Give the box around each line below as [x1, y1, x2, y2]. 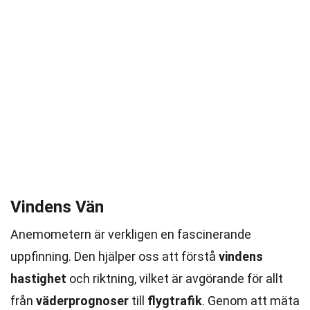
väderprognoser [36, 293, 129, 308]
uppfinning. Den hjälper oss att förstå [10, 249, 219, 264]
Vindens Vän [10, 197, 104, 217]
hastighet [10, 271, 66, 286]
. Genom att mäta [202, 293, 300, 308]
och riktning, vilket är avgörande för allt [66, 271, 283, 286]
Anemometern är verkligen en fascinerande [10, 227, 251, 241]
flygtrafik [147, 293, 202, 308]
